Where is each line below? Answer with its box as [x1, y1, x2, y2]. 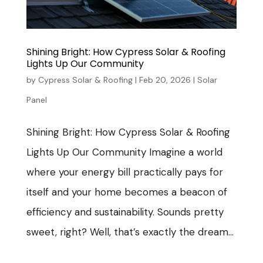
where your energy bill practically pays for [26, 165, 223, 178]
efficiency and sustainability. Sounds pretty [26, 205, 224, 218]
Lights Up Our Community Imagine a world [26, 145, 222, 159]
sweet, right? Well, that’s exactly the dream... [26, 225, 234, 238]
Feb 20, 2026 [139, 74, 191, 85]
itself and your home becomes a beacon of [26, 185, 227, 198]
